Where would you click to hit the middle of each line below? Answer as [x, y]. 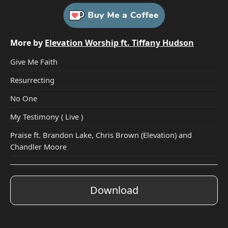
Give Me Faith [34, 61]
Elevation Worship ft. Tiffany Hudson [119, 42]
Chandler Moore [38, 146]
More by [27, 42]
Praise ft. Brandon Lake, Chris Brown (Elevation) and [101, 135]
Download [114, 190]
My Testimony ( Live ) [47, 116]
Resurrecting [32, 80]
